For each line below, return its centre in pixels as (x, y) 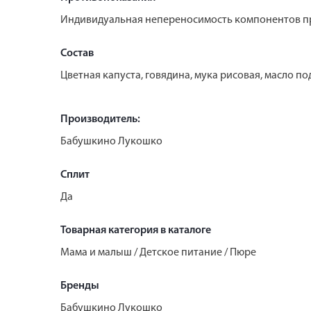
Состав (77, 53)
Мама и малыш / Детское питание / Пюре (158, 252)
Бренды (80, 286)
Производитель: (100, 119)
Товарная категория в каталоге (136, 230)
